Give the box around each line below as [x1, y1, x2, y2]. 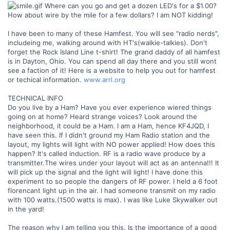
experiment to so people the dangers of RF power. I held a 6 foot [8, 177, 218, 185]
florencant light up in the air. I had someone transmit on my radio [8, 186, 216, 195]
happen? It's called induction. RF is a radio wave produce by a [8, 149, 205, 158]
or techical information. [8, 75, 84, 84]
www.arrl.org [84, 75, 125, 84]
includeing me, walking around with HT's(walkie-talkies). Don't [8, 38, 207, 47]
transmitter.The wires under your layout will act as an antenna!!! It [8, 158, 219, 167]
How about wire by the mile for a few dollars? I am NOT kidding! [8, 10, 213, 19]
